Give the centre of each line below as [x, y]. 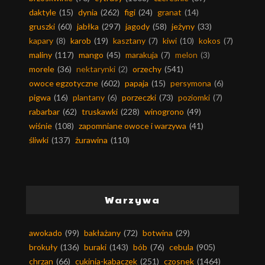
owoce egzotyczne [64, 83]
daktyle [43, 12]
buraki [95, 247]
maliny [41, 54]
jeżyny [183, 26]
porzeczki [139, 97]
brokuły [43, 247]
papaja [137, 83]
